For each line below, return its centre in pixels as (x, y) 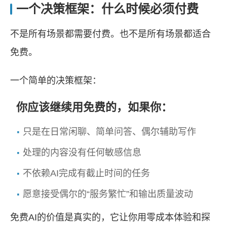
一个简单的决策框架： (56, 81)
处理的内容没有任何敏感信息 (82, 153)
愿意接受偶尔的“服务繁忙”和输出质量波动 (108, 194)
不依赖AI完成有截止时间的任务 (86, 173)
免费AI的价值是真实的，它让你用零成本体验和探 (110, 217)
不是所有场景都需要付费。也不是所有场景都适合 (110, 34)
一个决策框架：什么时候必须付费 (107, 9)
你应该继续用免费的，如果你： (94, 107)
